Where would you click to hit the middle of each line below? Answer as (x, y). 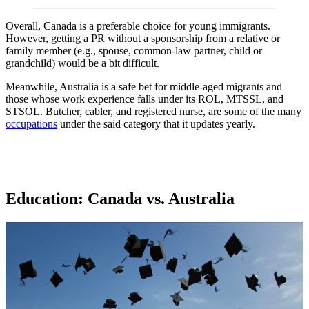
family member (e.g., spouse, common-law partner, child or (134, 51)
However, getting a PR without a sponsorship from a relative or (143, 39)
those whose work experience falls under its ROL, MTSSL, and (144, 99)
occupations (31, 124)
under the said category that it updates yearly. (156, 124)
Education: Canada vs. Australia (120, 198)
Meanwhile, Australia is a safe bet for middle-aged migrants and (144, 87)
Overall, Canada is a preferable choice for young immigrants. (138, 26)
